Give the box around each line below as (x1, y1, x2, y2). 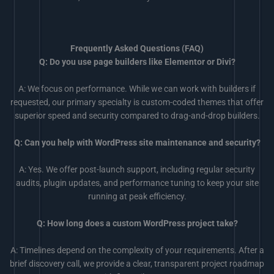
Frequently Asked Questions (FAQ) (70, 43, 204, 54)
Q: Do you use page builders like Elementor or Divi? (39, 57, 235, 67)
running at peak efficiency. (87, 191, 187, 201)
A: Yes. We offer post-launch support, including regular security (19, 164, 255, 174)
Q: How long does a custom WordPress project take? (36, 218, 238, 228)
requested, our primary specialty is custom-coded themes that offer (10, 97, 264, 108)
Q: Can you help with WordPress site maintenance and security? (13, 137, 261, 147)
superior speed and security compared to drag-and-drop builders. (14, 111, 260, 121)
